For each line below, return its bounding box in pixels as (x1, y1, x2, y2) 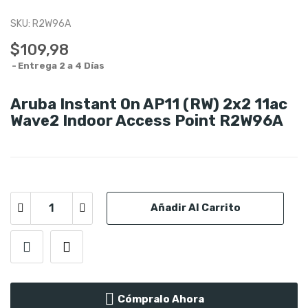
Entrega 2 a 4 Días (18, 60, 104, 71)
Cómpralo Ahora (117, 292, 204, 305)
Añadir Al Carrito (150, 201, 241, 214)
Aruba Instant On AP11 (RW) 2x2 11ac (10, 94, 287, 113)
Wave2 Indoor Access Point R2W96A (10, 111, 283, 130)
